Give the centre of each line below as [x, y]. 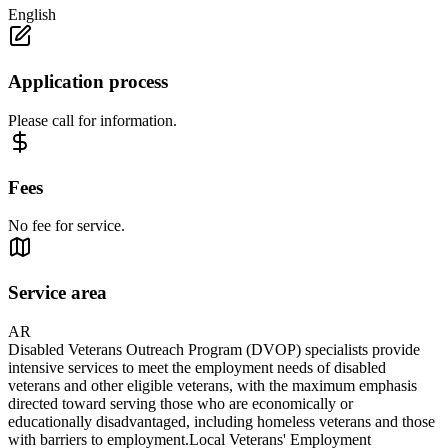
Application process [88, 82]
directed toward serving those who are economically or [180, 403]
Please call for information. [92, 120]
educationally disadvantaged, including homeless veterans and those [221, 421]
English [32, 15]
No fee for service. [66, 226]
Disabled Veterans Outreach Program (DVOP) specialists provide [214, 349]
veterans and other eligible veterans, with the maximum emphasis [212, 385]
